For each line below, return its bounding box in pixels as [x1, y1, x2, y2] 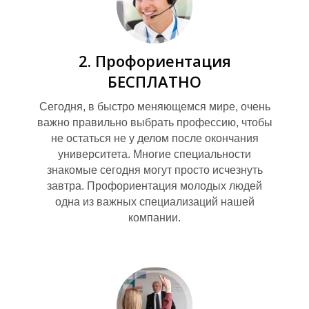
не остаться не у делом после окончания [50, 132, 259, 144]
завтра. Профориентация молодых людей [47, 179, 262, 192]
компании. [128, 211, 181, 223]
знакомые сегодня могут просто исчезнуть [46, 163, 263, 176]
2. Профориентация [78, 50, 231, 71]
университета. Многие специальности [58, 148, 251, 160]
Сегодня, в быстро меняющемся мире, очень [39, 100, 270, 112]
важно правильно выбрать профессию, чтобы [37, 116, 272, 128]
